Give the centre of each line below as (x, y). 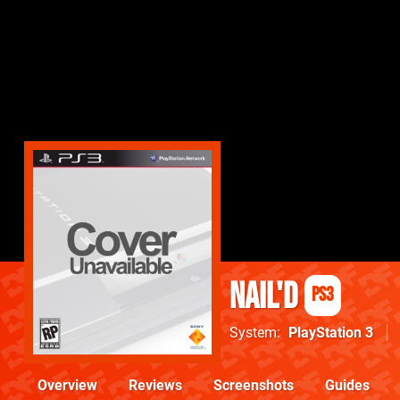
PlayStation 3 (331, 333)
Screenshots (254, 386)
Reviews (155, 386)
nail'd (263, 298)
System (253, 333)
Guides (347, 386)
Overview (67, 386)
